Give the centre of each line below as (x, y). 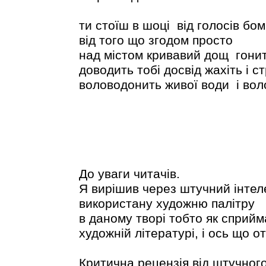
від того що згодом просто (156, 40)
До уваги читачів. (129, 174)
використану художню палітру (167, 203)
